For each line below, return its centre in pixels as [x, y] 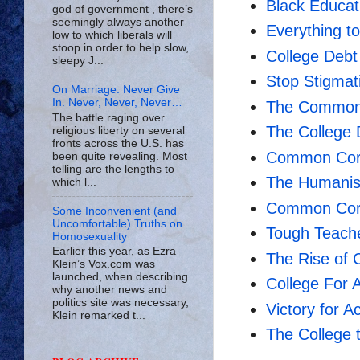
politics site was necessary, [121, 303]
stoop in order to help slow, [121, 48]
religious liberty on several [119, 130]
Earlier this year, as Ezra [114, 252]
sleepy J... [78, 61]
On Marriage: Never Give [116, 90]
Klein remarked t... [99, 316]
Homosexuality [90, 236]
